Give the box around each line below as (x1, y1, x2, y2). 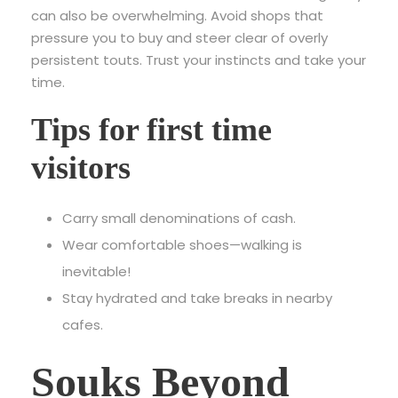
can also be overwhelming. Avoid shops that (31, 6, 323, 25)
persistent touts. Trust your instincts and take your (31, 51, 366, 69)
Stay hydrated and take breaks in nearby (62, 289, 332, 307)
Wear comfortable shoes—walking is (62, 235, 302, 254)
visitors (31, 150, 131, 186)
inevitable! (62, 262, 131, 281)
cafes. (62, 315, 103, 334)
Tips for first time (31, 112, 272, 147)
